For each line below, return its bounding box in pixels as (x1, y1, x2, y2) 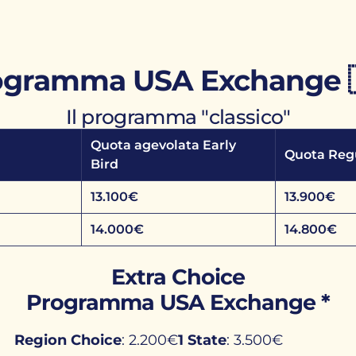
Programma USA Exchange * (26, 289, 330, 315)
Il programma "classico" (65, 105, 291, 129)
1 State (177, 331, 226, 349)
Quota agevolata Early (90, 137, 236, 153)
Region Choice (14, 331, 122, 349)
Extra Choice (111, 264, 245, 290)
